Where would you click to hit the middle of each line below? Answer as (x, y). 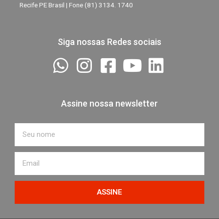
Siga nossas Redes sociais (109, 42)
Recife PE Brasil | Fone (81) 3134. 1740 (76, 5)
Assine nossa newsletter (109, 104)
